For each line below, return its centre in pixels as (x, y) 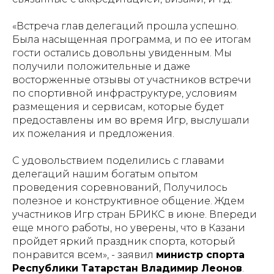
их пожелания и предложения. (93, 134)
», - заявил (129, 255)
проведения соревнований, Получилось (120, 187)
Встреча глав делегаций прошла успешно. (128, 26)
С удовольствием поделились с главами (118, 161)
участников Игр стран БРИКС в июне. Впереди (135, 214)
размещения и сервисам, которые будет (118, 107)
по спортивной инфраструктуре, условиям (125, 93)
